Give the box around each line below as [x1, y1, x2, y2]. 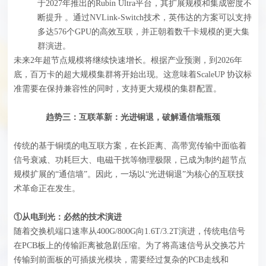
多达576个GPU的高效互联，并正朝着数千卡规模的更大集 [37, 27, 250, 36]
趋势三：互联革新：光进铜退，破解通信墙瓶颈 [45, 112, 220, 122]
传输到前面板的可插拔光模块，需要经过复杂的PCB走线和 [14, 255, 229, 264]
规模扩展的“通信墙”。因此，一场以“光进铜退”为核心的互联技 [14, 169, 245, 179]
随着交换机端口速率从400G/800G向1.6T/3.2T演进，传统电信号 [14, 226, 246, 236]
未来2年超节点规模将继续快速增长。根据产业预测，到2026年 [14, 55, 243, 65]
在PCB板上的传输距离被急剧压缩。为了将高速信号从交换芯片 [14, 240, 246, 250]
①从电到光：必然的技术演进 [14, 212, 122, 221]
